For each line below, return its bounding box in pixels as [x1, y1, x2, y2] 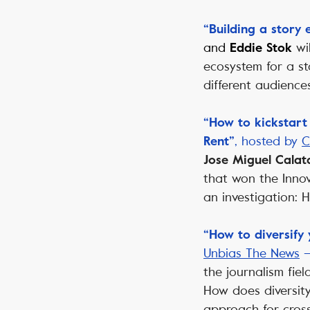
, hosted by [235, 134, 302, 149]
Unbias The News [203, 246, 300, 262]
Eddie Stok [226, 41, 296, 55]
